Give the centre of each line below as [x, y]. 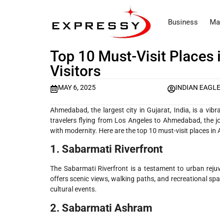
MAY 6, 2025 [77, 88]
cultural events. [73, 189]
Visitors [75, 71]
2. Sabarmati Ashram [101, 208]
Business [183, 22]
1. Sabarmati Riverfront [106, 149]
